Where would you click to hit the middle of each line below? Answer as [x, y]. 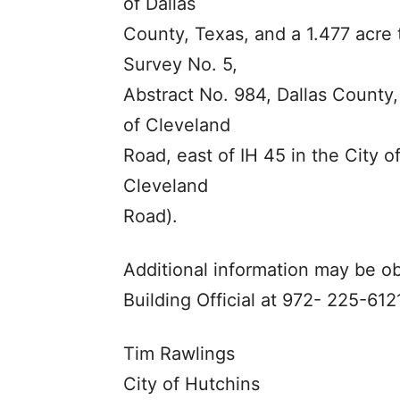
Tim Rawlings [179, 354]
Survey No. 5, [180, 65]
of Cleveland [177, 125]
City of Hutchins [192, 384]
